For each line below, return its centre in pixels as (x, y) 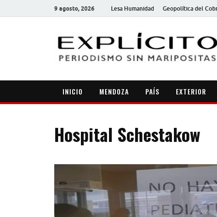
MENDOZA (114, 91)
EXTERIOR (191, 91)
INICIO (73, 91)
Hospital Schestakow (127, 134)
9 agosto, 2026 (74, 8)
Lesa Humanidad (132, 8)
